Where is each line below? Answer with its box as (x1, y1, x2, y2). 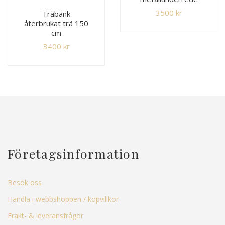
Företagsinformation (8, 145, 139, 162)
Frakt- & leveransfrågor (8, 210, 83, 220)
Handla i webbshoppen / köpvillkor (8, 194, 119, 204)
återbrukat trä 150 (24, 18, 88, 28)
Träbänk (42, 8, 70, 19)
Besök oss (8, 177, 42, 187)
